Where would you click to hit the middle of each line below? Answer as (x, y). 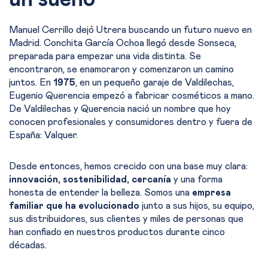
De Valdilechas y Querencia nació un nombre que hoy (120, 109)
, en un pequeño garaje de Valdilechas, (155, 83)
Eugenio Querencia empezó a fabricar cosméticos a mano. (132, 96)
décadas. (28, 245)
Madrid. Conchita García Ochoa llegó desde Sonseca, (123, 43)
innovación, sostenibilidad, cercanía (91, 179)
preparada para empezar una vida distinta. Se (105, 56)
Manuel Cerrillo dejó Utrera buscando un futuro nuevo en (130, 30)
